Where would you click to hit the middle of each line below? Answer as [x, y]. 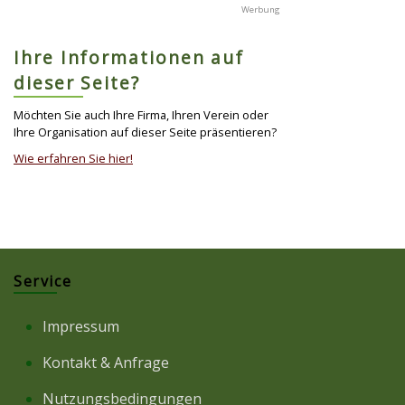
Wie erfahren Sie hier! [73, 159]
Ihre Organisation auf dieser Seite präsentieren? [145, 132]
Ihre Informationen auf [129, 57]
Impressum [81, 327]
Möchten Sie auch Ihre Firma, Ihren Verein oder [141, 114]
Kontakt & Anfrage [106, 363]
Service [43, 282]
